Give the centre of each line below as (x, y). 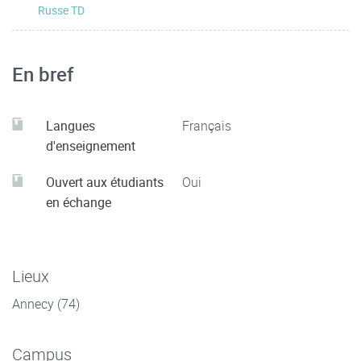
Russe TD (61, 10)
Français (207, 126)
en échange (79, 202)
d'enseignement (91, 146)
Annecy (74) (46, 304)
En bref (43, 74)
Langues (71, 126)
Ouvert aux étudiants (105, 182)
